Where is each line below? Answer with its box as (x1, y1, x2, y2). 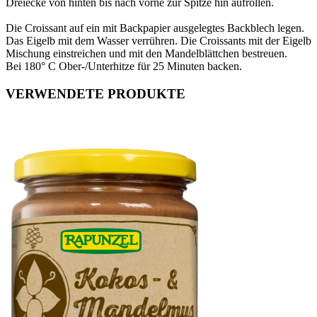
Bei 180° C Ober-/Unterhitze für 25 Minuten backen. (6, 59, 242, 72)
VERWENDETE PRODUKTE (6, 86, 185, 101)
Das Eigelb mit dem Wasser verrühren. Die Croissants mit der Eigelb (6, 34, 311, 47)
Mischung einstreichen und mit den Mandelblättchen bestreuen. (6, 47, 290, 59)
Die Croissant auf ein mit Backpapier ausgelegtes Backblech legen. (6, 21, 307, 34)
